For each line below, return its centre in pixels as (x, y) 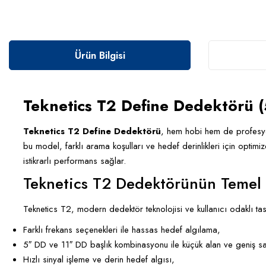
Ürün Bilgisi (100, 55)
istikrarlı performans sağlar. (75, 161)
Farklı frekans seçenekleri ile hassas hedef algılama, (122, 229)
